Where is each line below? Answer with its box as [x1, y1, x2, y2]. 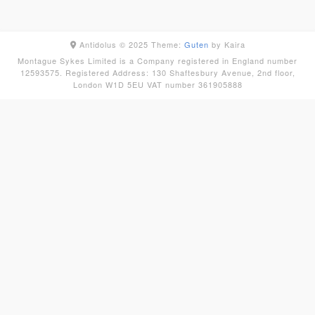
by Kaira [208, 39, 245, 51]
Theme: [148, 39, 184, 51]
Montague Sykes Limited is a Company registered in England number [18, 55, 297, 67]
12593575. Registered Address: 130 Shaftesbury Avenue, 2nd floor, [20, 67, 295, 79]
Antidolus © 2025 [76, 39, 148, 51]
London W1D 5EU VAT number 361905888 [72, 79, 243, 91]
